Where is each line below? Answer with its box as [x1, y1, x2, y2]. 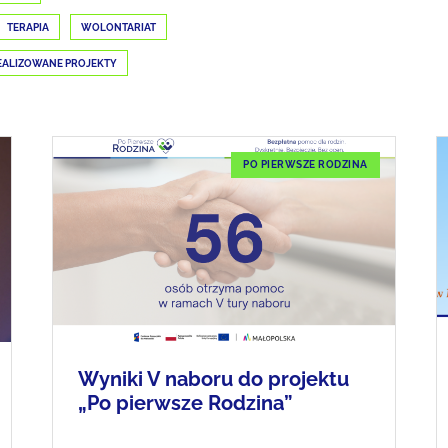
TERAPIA [7, 22, 49, 33]
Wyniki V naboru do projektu [78, 366, 350, 391]
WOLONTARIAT [81, 22, 156, 33]
